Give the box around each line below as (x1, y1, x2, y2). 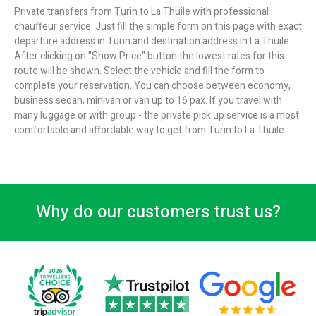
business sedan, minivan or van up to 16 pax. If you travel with (14, 93, 282, 109)
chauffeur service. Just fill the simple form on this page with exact (14, 19, 302, 35)
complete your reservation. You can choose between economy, (14, 78, 291, 94)
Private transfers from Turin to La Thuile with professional (14, 4, 269, 20)
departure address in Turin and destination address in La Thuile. (14, 34, 291, 49)
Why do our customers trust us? (35, 200, 281, 225)
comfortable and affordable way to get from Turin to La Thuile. (14, 123, 286, 138)
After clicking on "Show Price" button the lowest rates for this (14, 49, 284, 64)
